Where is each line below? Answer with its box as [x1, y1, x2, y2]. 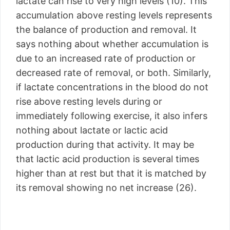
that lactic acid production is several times [16, 154, 199, 164]
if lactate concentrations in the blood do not [16, 82, 208, 92]
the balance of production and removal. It [16, 24, 197, 35]
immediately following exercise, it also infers [16, 110, 207, 121]
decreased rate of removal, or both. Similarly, [16, 67, 211, 78]
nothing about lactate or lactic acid [16, 125, 168, 136]
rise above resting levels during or [16, 96, 162, 107]
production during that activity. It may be [16, 139, 194, 150]
